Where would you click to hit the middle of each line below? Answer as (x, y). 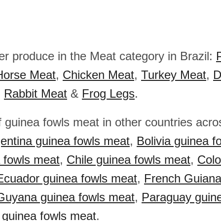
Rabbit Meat (36, 93)
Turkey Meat (174, 75)
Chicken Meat (98, 75)
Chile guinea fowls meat (129, 160)
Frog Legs (108, 93)
